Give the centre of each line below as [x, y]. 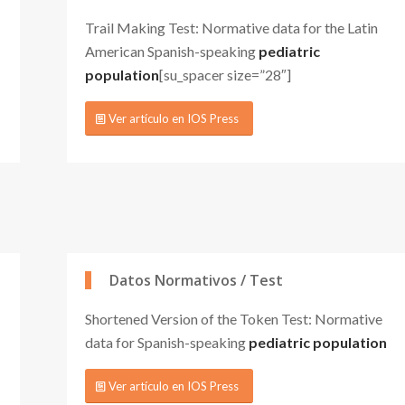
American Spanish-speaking [172, 51]
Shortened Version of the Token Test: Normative [234, 318]
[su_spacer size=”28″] [225, 74]
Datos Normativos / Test [196, 280]
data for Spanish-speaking [167, 342]
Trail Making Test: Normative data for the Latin [231, 27]
